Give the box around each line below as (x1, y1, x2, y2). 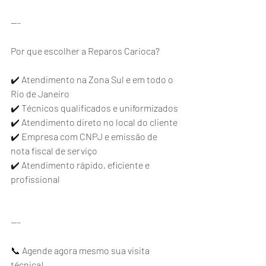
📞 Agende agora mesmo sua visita (11, 245, 151, 256)
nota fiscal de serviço (11, 145, 97, 156)
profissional (11, 173, 60, 185)
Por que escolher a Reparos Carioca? (11, 45, 160, 56)
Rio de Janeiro (11, 88, 69, 99)
